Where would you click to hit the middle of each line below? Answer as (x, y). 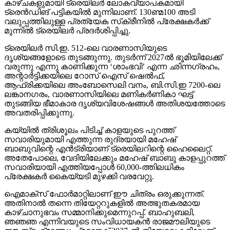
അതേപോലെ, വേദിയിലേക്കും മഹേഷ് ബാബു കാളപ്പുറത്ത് (114, 139)
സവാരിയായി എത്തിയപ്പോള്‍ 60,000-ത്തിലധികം (94, 148)
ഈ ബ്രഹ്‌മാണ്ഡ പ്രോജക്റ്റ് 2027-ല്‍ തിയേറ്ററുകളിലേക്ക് (109, 212)
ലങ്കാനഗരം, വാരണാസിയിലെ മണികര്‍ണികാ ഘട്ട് (99, 75)
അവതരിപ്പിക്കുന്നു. (39, 94)
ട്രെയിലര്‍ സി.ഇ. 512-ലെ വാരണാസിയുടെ (85, 29)
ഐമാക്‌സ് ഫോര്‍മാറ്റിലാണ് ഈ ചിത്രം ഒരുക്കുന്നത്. (104, 175)
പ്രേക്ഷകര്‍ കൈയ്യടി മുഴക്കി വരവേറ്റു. (79, 158)
